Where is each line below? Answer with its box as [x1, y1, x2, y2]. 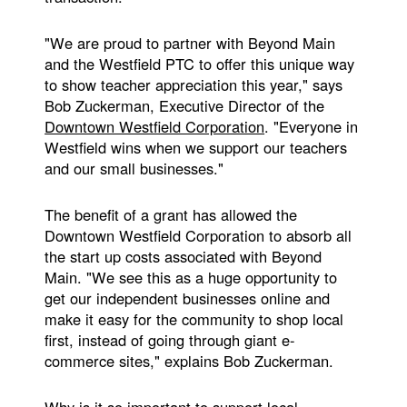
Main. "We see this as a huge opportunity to [45, 265, 338, 288]
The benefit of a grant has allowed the [45, 203, 298, 225]
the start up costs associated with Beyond [45, 244, 323, 267]
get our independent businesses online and [45, 286, 331, 309]
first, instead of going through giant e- [45, 328, 296, 351]
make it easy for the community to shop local [45, 307, 344, 330]
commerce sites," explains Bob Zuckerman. [45, 349, 339, 372]
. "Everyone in [264, 114, 359, 137]
